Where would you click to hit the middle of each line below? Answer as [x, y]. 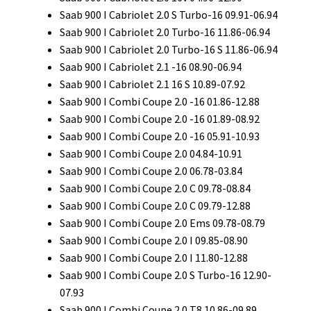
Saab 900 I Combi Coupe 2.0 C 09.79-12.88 [155, 205]
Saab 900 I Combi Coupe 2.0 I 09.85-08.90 [154, 240]
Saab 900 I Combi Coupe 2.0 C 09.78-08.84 [155, 188]
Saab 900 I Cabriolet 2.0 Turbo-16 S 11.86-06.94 [169, 49]
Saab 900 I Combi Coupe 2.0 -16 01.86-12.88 [160, 101]
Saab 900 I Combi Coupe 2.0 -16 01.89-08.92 [160, 118]
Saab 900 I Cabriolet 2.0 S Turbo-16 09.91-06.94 [169, 14]
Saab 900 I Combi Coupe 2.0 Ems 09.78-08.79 [162, 222]
